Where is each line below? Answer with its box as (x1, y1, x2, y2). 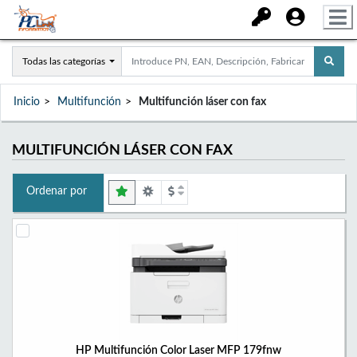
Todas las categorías (22, 57, 105, 66)
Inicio (14, 96, 40, 108)
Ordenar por (25, 186, 87, 197)
